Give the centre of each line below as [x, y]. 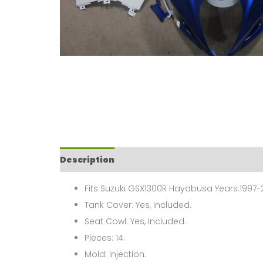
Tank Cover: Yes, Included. [138, 205]
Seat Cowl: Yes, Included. [135, 222]
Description [87, 160]
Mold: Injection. [115, 254]
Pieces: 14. [105, 238]
